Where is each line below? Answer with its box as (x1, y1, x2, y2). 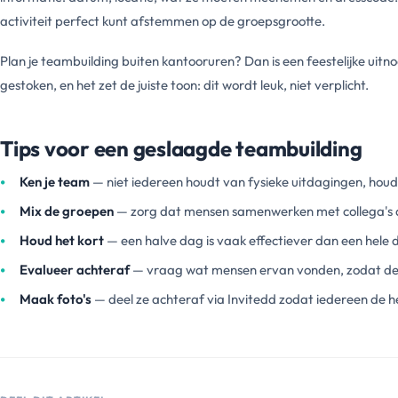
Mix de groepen (20, 202, 114, 219)
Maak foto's (20, 290, 92, 307)
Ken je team (20, 172, 90, 190)
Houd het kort (20, 231, 104, 249)
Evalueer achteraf (20, 260, 130, 278)
